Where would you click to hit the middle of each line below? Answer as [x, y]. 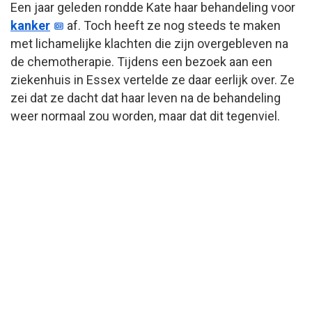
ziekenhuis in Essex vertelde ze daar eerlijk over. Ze [153, 80]
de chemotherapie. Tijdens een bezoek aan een [141, 62]
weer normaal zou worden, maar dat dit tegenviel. [145, 116]
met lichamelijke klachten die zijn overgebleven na [149, 44]
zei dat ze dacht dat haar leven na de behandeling [146, 98]
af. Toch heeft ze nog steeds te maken [173, 26]
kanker [30, 26]
